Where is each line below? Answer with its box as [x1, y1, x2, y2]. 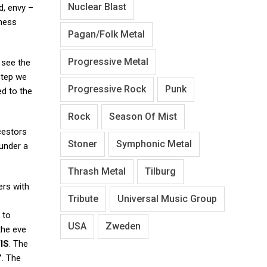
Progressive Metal [68, 55, 148, 67]
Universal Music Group [117, 193, 217, 204]
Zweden [105, 220, 141, 232]
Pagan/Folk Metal [68, 28, 145, 40]
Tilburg [145, 165, 176, 177]
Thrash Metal [68, 165, 126, 177]
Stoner [68, 138, 97, 150]
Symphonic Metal [116, 138, 192, 150]
